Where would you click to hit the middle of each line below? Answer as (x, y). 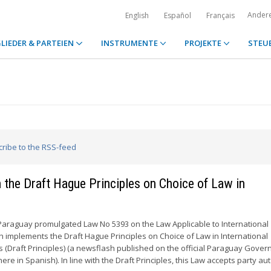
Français (220, 15)
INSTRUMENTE (130, 43)
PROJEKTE (204, 43)
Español (178, 15)
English (137, 15)
